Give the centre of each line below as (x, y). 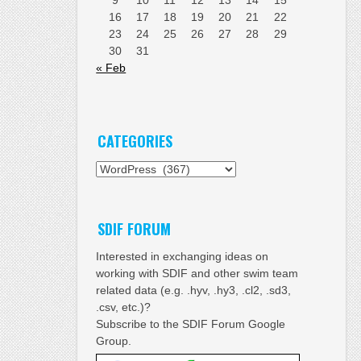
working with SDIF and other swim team (197, 273)
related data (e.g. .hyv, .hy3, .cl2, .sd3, (194, 290)
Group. (114, 340)
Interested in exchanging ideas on (183, 256)
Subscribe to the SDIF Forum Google (191, 324)
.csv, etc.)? (124, 307)
